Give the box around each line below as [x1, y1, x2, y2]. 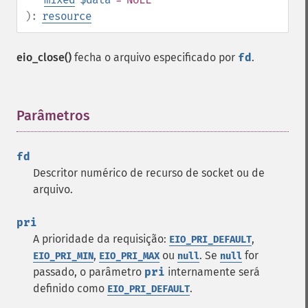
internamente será [165, 265, 260, 278]
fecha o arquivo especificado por [71, 51, 238, 64]
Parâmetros [16, 107, 90, 124]
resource [42, 10, 91, 23]
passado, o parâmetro [33, 265, 144, 278]
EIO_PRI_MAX [99, 250, 159, 262]
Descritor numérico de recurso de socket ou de [33, 166, 265, 179]
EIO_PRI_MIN [33, 250, 93, 262]
